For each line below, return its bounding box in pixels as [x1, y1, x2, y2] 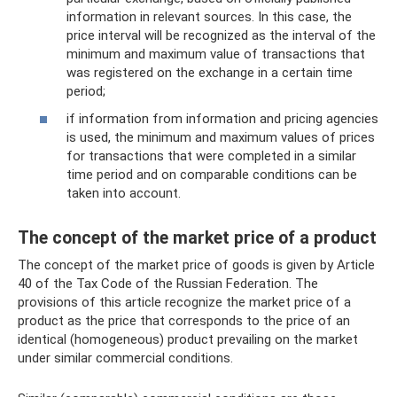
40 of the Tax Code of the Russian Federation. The [18, 276, 318, 292]
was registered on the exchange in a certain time [66, 64, 353, 81]
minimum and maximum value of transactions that [66, 45, 365, 62]
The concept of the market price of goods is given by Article [18, 257, 375, 273]
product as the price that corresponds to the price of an [18, 313, 350, 329]
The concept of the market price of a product [18, 228, 377, 249]
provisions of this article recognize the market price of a [18, 294, 351, 310]
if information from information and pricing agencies [66, 111, 378, 127]
